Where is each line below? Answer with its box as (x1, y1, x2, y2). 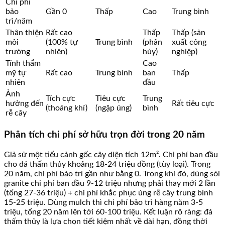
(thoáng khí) (46, 104, 87, 113)
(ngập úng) (95, 104, 132, 113)
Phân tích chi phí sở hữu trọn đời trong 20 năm (4, 130, 205, 140)
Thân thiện (6, 29, 43, 37)
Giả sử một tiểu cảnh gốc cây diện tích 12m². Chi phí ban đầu (4, 150, 218, 159)
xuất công (172, 38, 206, 47)
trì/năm (6, 17, 32, 26)
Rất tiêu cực (172, 99, 214, 108)
